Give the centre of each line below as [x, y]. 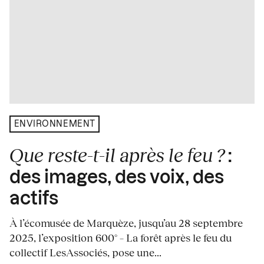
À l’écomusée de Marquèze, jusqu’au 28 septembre [126, 223]
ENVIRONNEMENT [55, 124]
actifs [34, 199]
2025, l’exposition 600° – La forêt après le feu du [121, 238]
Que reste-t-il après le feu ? [117, 155]
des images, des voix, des [117, 178]
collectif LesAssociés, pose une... [85, 253]
